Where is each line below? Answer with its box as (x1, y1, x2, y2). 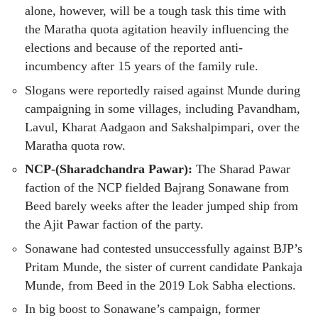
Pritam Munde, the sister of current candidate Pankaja (25, 259, 302, 274)
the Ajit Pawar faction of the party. (25, 217, 204, 232)
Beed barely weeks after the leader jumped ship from (25, 199, 298, 214)
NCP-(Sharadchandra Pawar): (25, 162, 192, 177)
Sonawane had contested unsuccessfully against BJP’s (25, 241, 302, 256)
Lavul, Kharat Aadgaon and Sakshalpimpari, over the (25, 119, 300, 134)
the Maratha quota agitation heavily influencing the (25, 22, 289, 37)
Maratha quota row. (25, 138, 126, 153)
